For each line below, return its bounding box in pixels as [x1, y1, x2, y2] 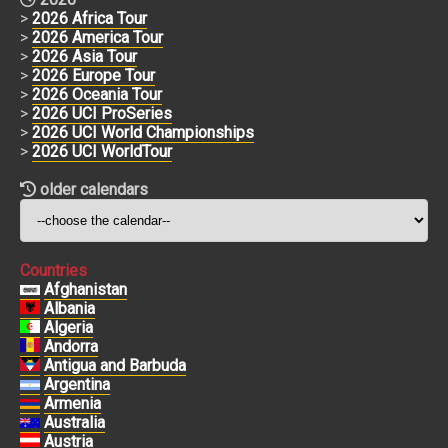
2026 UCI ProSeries [32, 103, 172, 123]
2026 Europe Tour [32, 65, 155, 85]
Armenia [44, 393, 101, 413]
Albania [44, 298, 95, 318]
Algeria [44, 317, 93, 337]
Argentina [44, 374, 110, 394]
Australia [44, 412, 105, 432]
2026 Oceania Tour [32, 84, 162, 104]
